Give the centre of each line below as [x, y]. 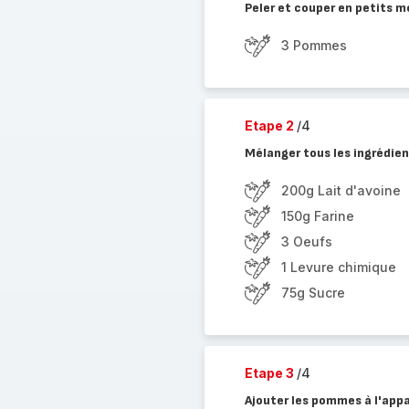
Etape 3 [270, 373]
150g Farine [317, 216]
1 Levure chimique [338, 267]
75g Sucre [313, 293]
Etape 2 [270, 126]
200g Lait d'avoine [341, 190]
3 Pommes [314, 45]
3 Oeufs [306, 241]
